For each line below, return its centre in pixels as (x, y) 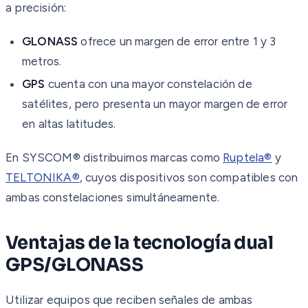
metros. (42, 61)
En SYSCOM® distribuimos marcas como (114, 157)
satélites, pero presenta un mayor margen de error (155, 103)
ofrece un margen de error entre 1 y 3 (177, 41)
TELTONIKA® (43, 177)
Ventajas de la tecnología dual (140, 243)
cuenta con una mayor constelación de (148, 84)
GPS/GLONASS (75, 265)
